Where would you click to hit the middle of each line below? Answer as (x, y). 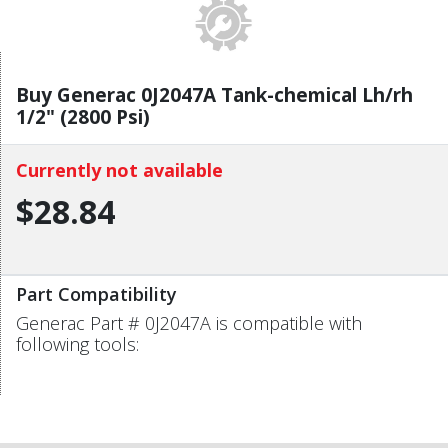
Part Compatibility (96, 293)
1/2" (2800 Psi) (83, 116)
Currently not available (119, 169)
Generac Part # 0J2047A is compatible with (189, 322)
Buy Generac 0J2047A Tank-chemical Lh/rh (214, 94)
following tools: (77, 343)
